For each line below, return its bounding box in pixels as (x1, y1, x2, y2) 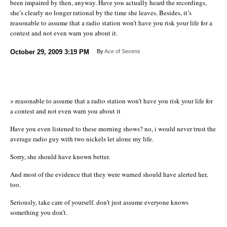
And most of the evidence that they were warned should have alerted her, (10, 169, 208, 179)
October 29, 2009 (10, 48, 62, 56)
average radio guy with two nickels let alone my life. (10, 134, 154, 143)
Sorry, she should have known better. (10, 152, 110, 161)
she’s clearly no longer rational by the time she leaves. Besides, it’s (10, 8, 192, 17)
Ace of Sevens (104, 48, 140, 54)
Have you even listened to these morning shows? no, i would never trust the (10, 124, 216, 133)
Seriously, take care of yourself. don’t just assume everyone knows (10, 197, 188, 207)
